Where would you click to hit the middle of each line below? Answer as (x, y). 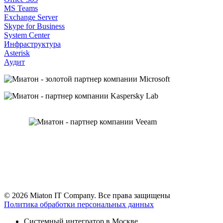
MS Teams (21, 8)
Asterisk (17, 53)
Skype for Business (34, 26)
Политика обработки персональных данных (79, 204)
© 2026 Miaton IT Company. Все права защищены (87, 195)
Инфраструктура (32, 44)
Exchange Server (31, 17)
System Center (27, 35)
